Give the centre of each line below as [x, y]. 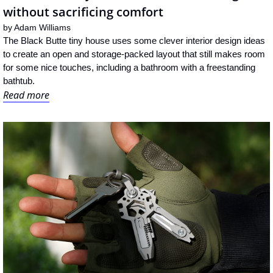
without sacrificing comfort [83, 12]
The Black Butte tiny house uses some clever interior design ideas [134, 41]
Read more [26, 95]
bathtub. [19, 81]
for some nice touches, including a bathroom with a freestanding [129, 68]
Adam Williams [42, 28]
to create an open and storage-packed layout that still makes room [134, 54]
